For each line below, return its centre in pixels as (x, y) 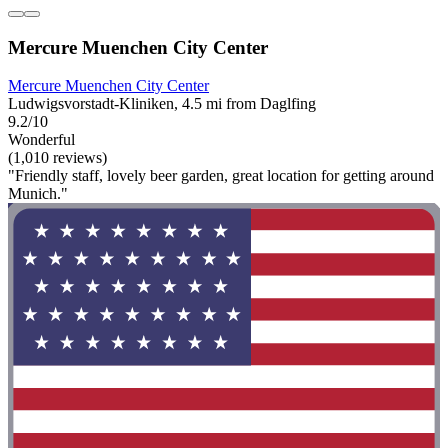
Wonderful (41, 140)
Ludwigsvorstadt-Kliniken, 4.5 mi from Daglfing (162, 104)
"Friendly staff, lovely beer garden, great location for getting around (221, 176)
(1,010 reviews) (57, 158)
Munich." (38, 194)
